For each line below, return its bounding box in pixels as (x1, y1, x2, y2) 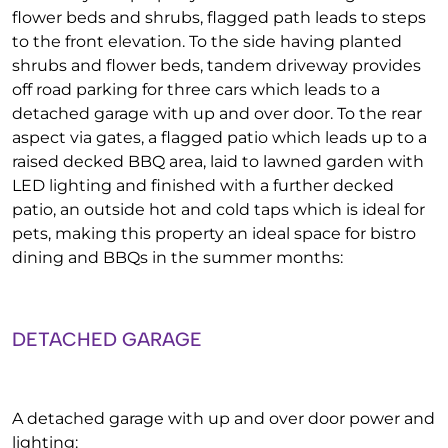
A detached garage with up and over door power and (12, 409, 435, 428)
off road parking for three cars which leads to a (12, 80, 380, 99)
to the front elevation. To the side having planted (12, 32, 402, 51)
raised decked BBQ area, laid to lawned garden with (12, 152, 424, 171)
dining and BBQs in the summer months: (12, 248, 343, 267)
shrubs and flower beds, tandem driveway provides (12, 56, 421, 75)
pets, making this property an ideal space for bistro (12, 224, 416, 243)
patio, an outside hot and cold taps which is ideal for (12, 200, 425, 219)
